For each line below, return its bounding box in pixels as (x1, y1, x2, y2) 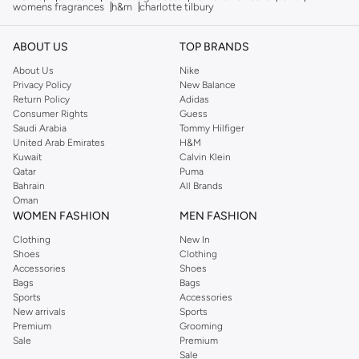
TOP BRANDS (179, 39, 249, 54)
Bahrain (13, 179, 45, 192)
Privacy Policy (13, 79, 71, 91)
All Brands (179, 179, 223, 192)
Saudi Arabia (13, 122, 67, 134)
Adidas (179, 93, 209, 105)
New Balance (179, 79, 236, 91)
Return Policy (13, 93, 70, 105)
